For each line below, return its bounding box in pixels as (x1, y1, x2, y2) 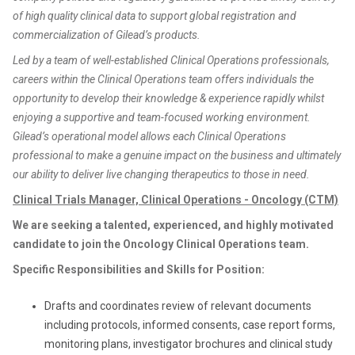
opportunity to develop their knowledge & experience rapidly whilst (13, 92, 324, 105)
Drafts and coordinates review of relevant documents (44, 300, 311, 312)
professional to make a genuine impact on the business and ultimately (13, 149, 341, 162)
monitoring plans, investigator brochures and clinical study (44, 338, 333, 350)
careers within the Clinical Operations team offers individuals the (13, 73, 314, 86)
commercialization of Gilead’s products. (13, 29, 200, 41)
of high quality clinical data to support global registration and (13, 10, 296, 22)
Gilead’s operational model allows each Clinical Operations (13, 130, 286, 143)
